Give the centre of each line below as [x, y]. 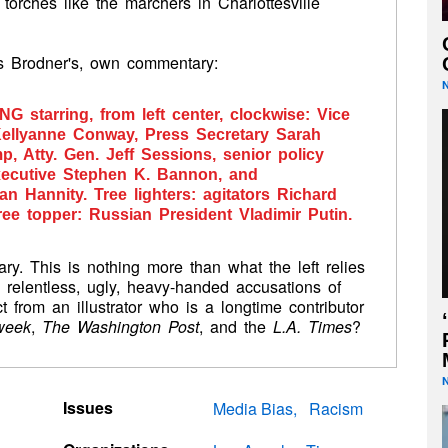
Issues [87, 407]
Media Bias [253, 408]
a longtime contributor [281, 306]
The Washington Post [120, 326]
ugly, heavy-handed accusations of [214, 286]
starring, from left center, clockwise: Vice [186, 114]
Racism [336, 408]
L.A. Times [312, 326]
